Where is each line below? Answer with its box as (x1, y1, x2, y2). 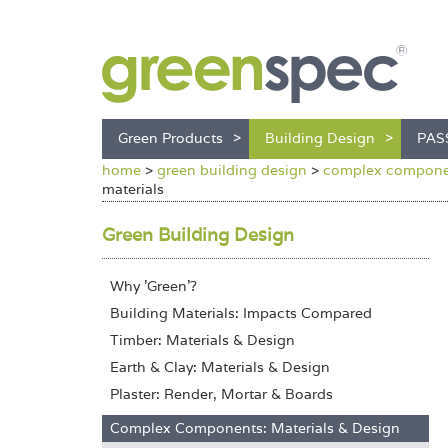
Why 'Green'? (110, 277, 197, 295)
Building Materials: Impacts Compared (110, 304, 372, 322)
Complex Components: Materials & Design (110, 419, 400, 437)
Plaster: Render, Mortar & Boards (110, 385, 333, 403)
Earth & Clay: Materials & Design (110, 358, 330, 376)
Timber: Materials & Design (110, 331, 295, 349)
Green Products (118, 129, 223, 147)
